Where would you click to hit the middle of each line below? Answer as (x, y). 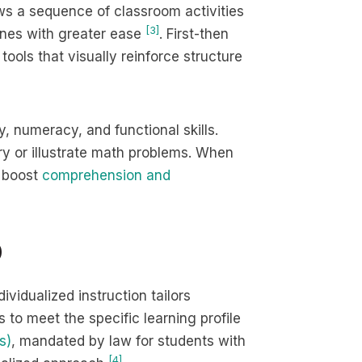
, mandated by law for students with (128, 341)
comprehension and (106, 175)
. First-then (194, 34)
